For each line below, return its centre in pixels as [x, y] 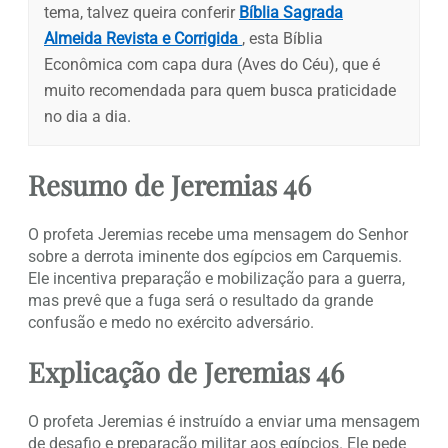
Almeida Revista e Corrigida [143, 38]
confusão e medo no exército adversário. [171, 322]
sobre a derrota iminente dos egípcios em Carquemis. [215, 256]
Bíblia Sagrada [291, 12]
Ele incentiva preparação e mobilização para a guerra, [216, 278]
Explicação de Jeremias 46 [186, 372]
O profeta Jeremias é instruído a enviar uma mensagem [224, 422]
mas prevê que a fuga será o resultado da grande [200, 300]
